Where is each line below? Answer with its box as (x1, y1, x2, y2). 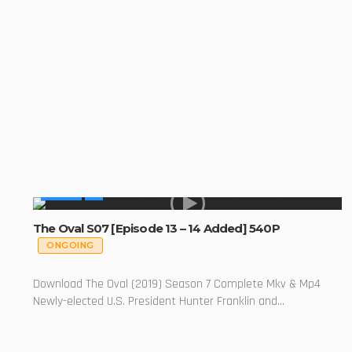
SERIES (45, 187, 78, 200)
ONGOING (46, 240, 94, 251)
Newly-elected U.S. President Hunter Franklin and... (33, 292, 284, 310)
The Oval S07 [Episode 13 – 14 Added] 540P (33, 220, 280, 236)
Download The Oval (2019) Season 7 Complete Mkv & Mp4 (33, 275, 321, 292)
